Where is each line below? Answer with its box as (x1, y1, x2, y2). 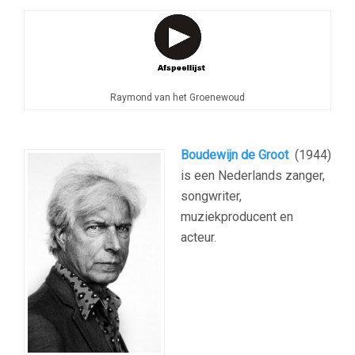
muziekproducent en (181, 209, 293, 225)
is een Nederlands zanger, (181, 168, 325, 184)
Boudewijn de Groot (181, 147, 288, 163)
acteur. (181, 230, 216, 246)
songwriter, (181, 189, 242, 204)
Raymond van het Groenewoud (110, 92, 245, 104)
